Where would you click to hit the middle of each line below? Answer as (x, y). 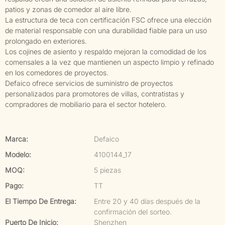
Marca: (17, 139)
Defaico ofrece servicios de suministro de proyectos (89, 83)
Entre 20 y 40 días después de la (147, 201)
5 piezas (107, 170)
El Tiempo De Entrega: (41, 201)
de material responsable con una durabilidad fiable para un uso (106, 30)
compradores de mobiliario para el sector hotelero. (86, 104)
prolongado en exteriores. (46, 41)
